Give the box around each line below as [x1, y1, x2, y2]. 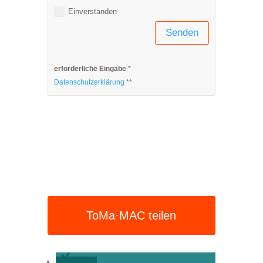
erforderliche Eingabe [53, 65, 126, 73]
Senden [166, 26, 199, 38]
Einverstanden [68, 6, 117, 16]
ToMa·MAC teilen [86, 209, 177, 222]
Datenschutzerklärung [53, 78, 124, 87]
